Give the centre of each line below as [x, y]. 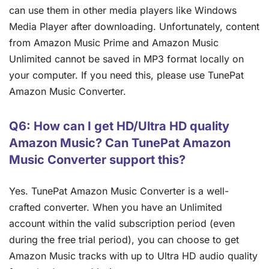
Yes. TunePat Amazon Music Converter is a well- [119, 191]
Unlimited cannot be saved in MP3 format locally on [126, 59]
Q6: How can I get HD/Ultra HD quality [119, 126]
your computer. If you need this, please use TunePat [126, 75]
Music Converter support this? [97, 160]
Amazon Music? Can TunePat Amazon [120, 143]
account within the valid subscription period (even [122, 224]
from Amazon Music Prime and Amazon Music [114, 43]
